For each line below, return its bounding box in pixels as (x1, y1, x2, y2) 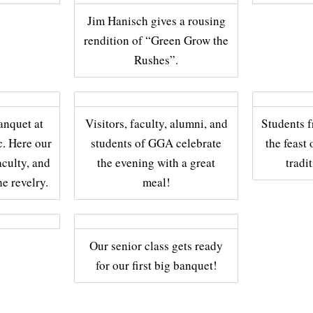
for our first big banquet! (95, 257, 217, 274)
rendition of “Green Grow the (84, 32, 229, 49)
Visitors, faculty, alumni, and (85, 115, 228, 132)
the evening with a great (97, 154, 216, 171)
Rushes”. (134, 52, 179, 68)
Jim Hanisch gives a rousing (87, 13, 226, 29)
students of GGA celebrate (91, 135, 222, 152)
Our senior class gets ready (89, 238, 224, 254)
